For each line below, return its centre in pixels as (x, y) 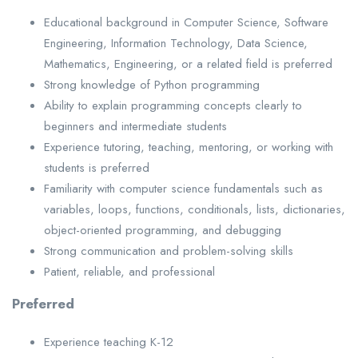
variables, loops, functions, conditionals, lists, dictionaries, (195, 209)
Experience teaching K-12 (109, 342)
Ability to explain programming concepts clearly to (173, 105)
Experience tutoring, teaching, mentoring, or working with (189, 147)
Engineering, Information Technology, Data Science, (176, 43)
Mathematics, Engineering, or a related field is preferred (188, 64)
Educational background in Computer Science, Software (186, 22)
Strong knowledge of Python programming (152, 84)
